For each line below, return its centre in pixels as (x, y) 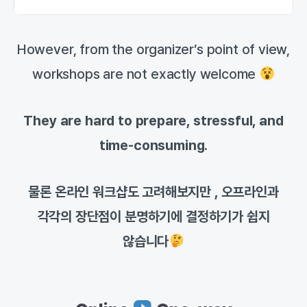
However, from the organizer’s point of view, (153, 49)
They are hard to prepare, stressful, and (153, 121)
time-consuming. (153, 145)
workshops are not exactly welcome (146, 74)
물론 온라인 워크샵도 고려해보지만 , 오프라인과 (153, 192)
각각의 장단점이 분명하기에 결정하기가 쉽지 (153, 217)
